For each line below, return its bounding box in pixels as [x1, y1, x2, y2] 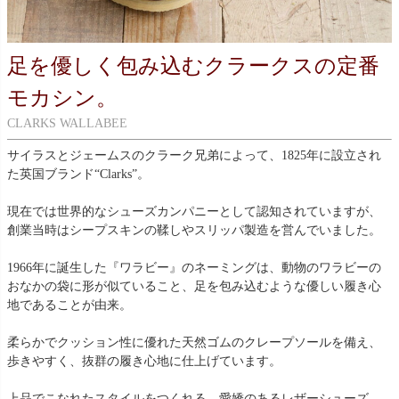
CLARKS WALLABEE [7, 116, 127, 130]
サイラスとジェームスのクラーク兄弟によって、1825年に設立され [7, 148, 381, 162]
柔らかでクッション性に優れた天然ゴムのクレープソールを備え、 [7, 335, 381, 349]
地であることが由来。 [7, 297, 132, 312]
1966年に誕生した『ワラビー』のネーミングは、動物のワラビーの [7, 260, 381, 274]
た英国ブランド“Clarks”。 [7, 167, 150, 181]
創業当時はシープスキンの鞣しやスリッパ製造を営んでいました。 [7, 223, 381, 237]
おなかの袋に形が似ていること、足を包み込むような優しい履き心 [7, 279, 381, 293]
